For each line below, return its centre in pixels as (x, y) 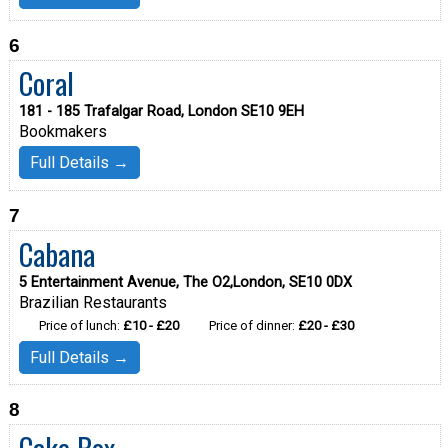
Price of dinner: (253, 325)
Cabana (56, 253)
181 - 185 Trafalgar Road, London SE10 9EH (161, 112)
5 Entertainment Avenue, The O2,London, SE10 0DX (185, 282)
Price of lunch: (80, 325)
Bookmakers (62, 132)
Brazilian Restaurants (92, 302)
